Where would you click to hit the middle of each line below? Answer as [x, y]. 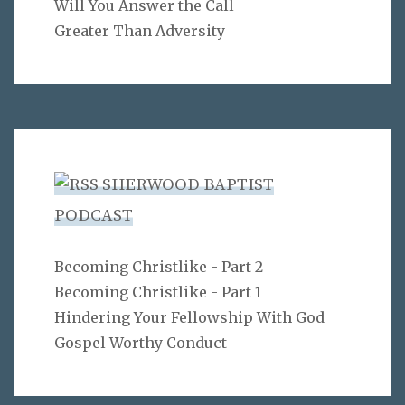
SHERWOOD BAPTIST [188, 184]
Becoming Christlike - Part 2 [159, 266]
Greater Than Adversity [140, 30]
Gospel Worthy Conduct [141, 342]
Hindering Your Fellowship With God [189, 317]
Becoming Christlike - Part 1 [158, 292]
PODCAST [94, 215]
